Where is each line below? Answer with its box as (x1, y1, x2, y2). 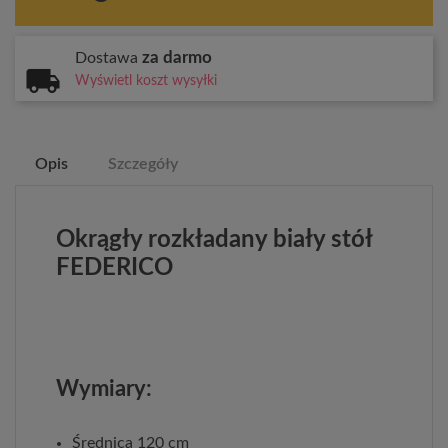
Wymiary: (56, 377, 152, 400)
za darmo (142, 48, 212, 66)
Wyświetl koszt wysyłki (75, 73, 217, 88)
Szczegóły (108, 155, 178, 172)
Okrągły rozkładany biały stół (56, 227, 372, 252)
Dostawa (75, 49, 142, 66)
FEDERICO (56, 255, 173, 280)
